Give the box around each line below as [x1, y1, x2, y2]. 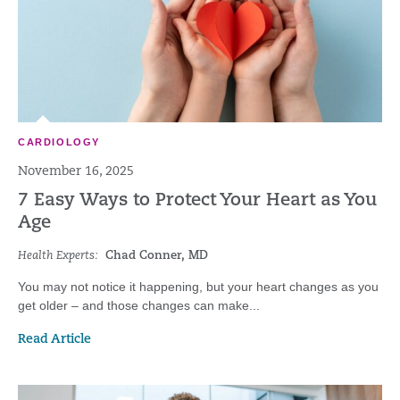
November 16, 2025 [18, 165, 134, 179]
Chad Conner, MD [105, 250, 208, 262]
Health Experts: [18, 250, 98, 262]
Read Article [18, 333, 91, 346]
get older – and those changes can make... [18, 298, 260, 312]
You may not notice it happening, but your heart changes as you [18, 279, 379, 294]
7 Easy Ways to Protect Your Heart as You [18, 192, 377, 210]
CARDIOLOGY [18, 137, 100, 147]
